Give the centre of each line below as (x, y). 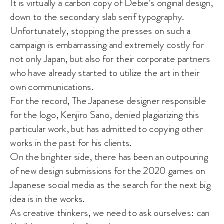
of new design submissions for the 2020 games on (108, 170)
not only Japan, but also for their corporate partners (110, 58)
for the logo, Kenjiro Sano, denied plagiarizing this (104, 114)
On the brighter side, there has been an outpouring (109, 156)
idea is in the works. (47, 198)
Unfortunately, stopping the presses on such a (100, 30)
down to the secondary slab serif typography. (97, 16)
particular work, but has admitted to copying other (107, 128)
